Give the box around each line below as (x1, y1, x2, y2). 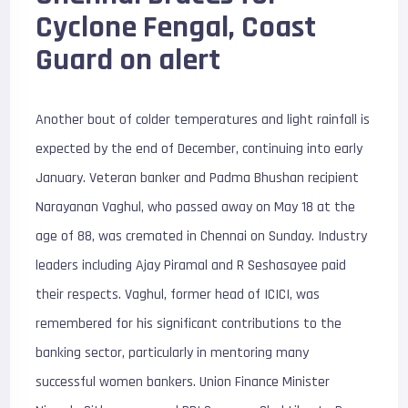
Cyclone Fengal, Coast (36, 7, 317, 47)
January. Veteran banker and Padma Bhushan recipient (36, 168, 360, 188)
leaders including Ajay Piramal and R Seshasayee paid (36, 256, 347, 275)
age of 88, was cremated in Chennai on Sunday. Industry (36, 227, 368, 246)
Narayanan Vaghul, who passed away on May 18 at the (36, 198, 356, 217)
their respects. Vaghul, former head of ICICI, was (36, 285, 321, 304)
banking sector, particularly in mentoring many (36, 343, 310, 362)
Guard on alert (36, 40, 221, 80)
